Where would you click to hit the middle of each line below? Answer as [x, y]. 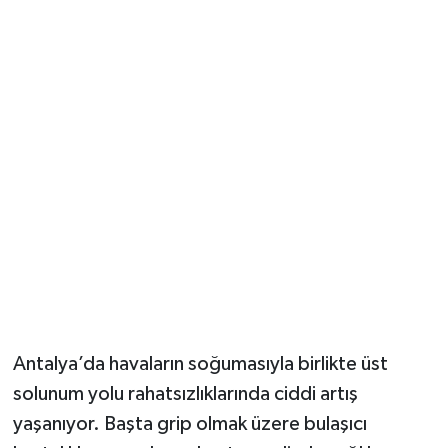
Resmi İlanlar [106, 97]
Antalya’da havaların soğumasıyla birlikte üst [200, 364]
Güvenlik [90, 46]
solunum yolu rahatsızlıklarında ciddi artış [185, 394]
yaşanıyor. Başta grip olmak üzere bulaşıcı [189, 424]
